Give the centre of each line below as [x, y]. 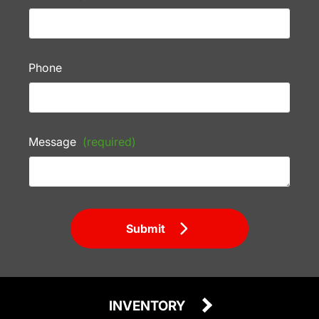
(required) [109, 142]
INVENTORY [148, 306]
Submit [146, 229]
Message [54, 142]
